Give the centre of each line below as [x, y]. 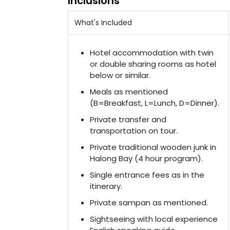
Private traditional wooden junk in [153, 147]
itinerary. [106, 186]
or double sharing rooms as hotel [153, 64]
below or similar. [120, 75]
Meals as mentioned [129, 92]
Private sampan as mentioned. [149, 203]
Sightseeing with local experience [154, 219]
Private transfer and [128, 119]
